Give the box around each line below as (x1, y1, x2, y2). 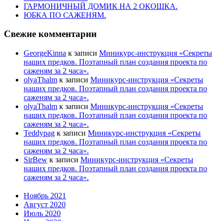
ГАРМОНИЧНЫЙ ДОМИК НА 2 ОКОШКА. (24, 1, 178, 10)
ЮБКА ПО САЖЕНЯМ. (24, 10, 106, 19)
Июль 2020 (24, 209, 61, 218)
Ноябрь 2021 (24, 191, 66, 200)
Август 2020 (24, 200, 66, 209)
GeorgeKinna (24, 49, 66, 58)
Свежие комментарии (4, 29, 97, 39)
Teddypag (24, 129, 55, 138)
